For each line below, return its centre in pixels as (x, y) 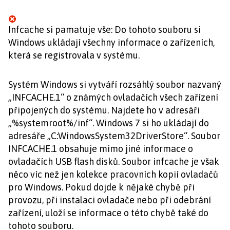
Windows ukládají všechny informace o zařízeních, (111, 42)
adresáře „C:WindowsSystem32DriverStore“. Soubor (114, 136)
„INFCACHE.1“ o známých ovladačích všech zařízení (113, 97)
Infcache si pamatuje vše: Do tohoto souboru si (104, 30)
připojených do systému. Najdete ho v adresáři (104, 110)
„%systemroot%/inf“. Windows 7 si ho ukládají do (109, 123)
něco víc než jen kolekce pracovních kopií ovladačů (113, 174)
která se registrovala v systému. (74, 55)
